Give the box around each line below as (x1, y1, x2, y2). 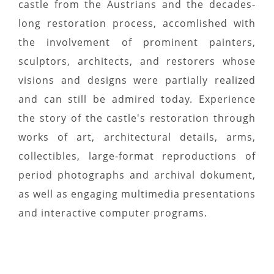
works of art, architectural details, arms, (18, 130, 256, 144)
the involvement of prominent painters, (18, 35, 256, 49)
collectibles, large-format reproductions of (18, 149, 256, 163)
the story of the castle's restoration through (18, 111, 256, 125)
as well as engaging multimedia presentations (18, 187, 256, 201)
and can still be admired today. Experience (18, 92, 256, 106)
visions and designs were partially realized (18, 73, 256, 87)
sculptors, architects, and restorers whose (18, 54, 256, 68)
